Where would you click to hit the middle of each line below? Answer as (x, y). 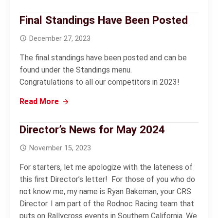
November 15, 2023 (60, 148)
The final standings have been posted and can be (103, 58)
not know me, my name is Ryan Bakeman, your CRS (105, 191)
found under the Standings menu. (76, 70)
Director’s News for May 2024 (92, 129)
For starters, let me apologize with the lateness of (106, 167)
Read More (39, 101)
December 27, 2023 (60, 39)
